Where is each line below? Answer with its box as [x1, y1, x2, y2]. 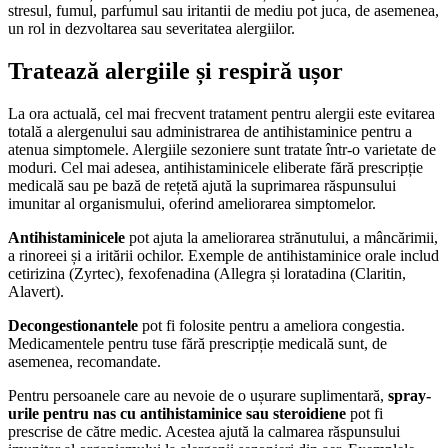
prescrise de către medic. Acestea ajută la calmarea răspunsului [8, 422, 400, 440]
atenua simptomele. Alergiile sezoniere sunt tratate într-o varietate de [8, 140, 436, 158]
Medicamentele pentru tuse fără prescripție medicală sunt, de [8, 334, 387, 352]
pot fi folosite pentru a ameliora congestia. [138, 316, 405, 334]
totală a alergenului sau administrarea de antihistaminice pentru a [8, 122, 412, 140]
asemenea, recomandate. [8, 352, 161, 370]
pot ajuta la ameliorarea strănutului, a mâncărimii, [129, 228, 438, 246]
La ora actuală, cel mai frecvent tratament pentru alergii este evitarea [8, 104, 435, 122]
